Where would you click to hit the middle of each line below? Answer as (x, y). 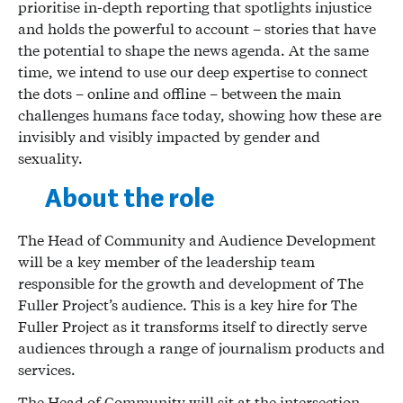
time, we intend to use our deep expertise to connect (193, 72)
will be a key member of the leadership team (166, 261)
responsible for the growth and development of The (191, 283)
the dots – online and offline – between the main (179, 93)
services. (49, 369)
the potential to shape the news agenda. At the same (193, 50)
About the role (132, 198)
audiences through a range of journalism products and (201, 348)
